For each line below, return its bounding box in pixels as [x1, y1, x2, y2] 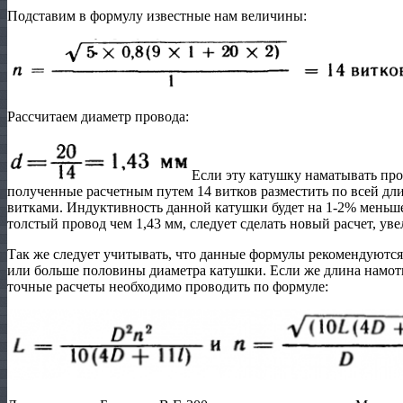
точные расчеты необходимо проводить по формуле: [7, 278, 328, 294]
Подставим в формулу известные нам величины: [7, 7, 307, 23]
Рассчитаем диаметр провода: [7, 108, 189, 124]
